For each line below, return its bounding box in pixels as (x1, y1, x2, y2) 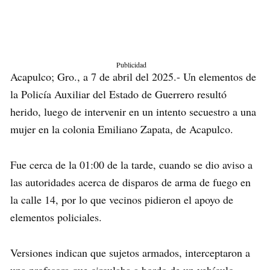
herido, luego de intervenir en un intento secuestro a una (10, 104, 256, 119)
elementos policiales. (10, 210, 102, 225)
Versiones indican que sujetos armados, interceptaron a (10, 245, 250, 260)
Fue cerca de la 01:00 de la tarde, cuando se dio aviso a (10, 157, 253, 172)
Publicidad (116, 60, 146, 70)
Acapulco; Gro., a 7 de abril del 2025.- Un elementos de (10, 69, 256, 84)
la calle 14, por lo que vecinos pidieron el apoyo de (10, 192, 233, 207)
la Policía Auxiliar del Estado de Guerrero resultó (10, 87, 227, 102)
